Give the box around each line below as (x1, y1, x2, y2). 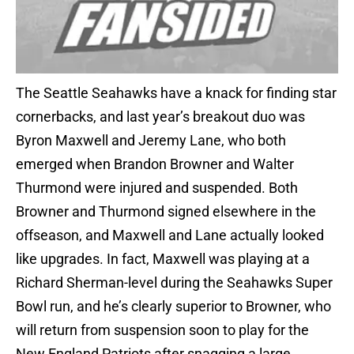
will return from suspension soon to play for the (16, 322, 309, 339)
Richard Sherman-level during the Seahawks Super (16, 274, 333, 292)
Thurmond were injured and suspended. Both (16, 179, 298, 197)
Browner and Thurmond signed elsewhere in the (16, 203, 316, 220)
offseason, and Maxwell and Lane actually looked (16, 227, 324, 244)
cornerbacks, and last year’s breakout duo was (16, 108, 305, 126)
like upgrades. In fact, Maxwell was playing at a (16, 250, 310, 268)
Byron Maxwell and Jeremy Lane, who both (16, 132, 286, 149)
